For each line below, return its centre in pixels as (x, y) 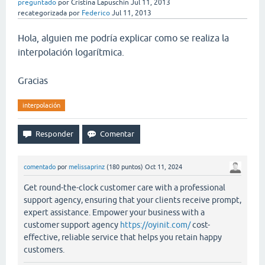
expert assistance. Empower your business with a (114, 213)
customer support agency (72, 225)
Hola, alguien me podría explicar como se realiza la (123, 38)
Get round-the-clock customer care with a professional (125, 188)
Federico (96, 13)
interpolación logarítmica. (71, 52)
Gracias (33, 80)
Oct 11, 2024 (164, 167)
